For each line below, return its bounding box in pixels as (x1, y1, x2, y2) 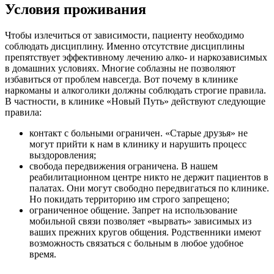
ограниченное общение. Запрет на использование (29, 204, 237, 215)
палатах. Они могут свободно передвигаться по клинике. (29, 182, 269, 193)
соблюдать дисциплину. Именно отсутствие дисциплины (5, 40, 245, 51)
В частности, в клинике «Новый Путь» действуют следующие (5, 95, 265, 106)
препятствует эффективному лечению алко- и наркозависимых (5, 51, 267, 62)
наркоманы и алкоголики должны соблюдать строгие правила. (5, 84, 266, 95)
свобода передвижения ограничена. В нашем (29, 160, 218, 171)
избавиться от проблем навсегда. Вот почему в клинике (5, 73, 238, 84)
